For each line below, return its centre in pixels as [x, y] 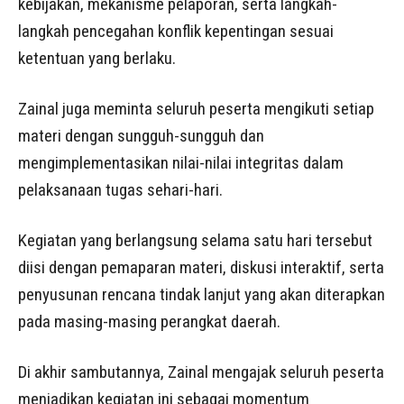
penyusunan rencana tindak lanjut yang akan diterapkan [202, 294]
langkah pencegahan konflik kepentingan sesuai [176, 31]
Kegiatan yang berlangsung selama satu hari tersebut [195, 240]
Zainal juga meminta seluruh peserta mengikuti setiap [196, 108]
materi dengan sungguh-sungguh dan [141, 135]
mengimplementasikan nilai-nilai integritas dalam [181, 162]
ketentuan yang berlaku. [97, 58]
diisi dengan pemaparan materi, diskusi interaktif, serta [201, 267]
